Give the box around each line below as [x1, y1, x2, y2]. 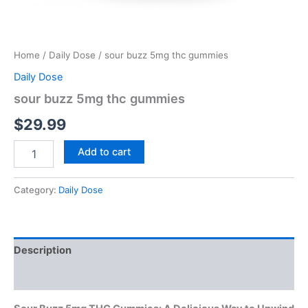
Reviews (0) [14, 270, 73, 283]
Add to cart [77, 145, 131, 158]
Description [14, 244, 71, 257]
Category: [14, 184, 58, 195]
